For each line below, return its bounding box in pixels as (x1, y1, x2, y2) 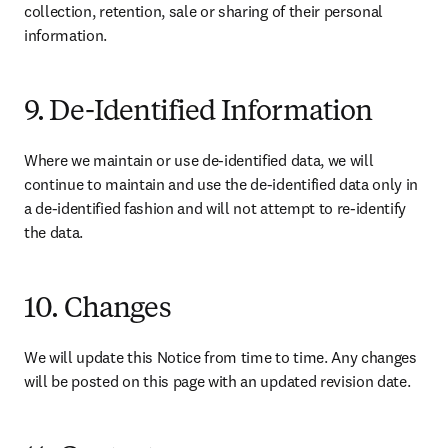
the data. (24, 222, 84, 242)
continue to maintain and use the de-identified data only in (24, 174, 419, 194)
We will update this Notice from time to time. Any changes (24, 347, 417, 367)
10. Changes (24, 296, 171, 324)
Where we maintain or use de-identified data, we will (24, 150, 374, 170)
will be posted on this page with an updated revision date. (24, 371, 411, 391)
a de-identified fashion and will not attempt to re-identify (24, 198, 407, 218)
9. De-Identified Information (24, 99, 373, 127)
